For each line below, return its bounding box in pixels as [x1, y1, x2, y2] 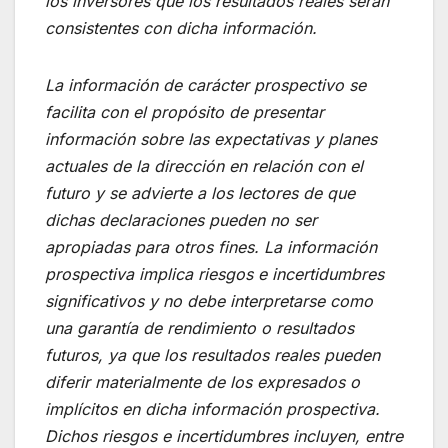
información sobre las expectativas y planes [45, 128, 377, 149]
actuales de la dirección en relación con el [45, 155, 363, 176]
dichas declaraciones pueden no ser [45, 209, 317, 230]
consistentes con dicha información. [45, 17, 317, 38]
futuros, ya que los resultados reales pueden [45, 344, 380, 365]
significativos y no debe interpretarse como [45, 290, 373, 311]
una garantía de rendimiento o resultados [45, 317, 354, 338]
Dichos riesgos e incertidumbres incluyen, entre [45, 425, 403, 446]
